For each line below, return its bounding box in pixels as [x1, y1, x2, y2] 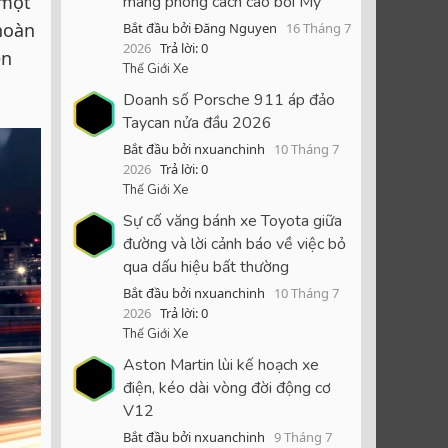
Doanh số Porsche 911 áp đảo [123, 89, 335, 112]
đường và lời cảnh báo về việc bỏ [123, 232, 346, 255]
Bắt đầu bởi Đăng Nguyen [123, 19, 277, 38]
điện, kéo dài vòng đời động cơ [123, 376, 331, 399]
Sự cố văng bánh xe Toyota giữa [123, 209, 342, 232]
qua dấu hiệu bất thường [123, 255, 289, 278]
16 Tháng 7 [286, 19, 351, 38]
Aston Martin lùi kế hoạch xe [123, 353, 319, 376]
